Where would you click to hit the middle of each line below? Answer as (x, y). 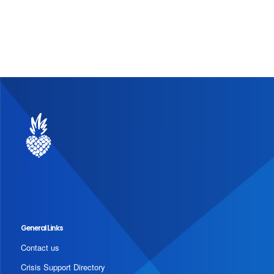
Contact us (40, 247)
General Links (42, 228)
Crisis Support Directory (63, 267)
